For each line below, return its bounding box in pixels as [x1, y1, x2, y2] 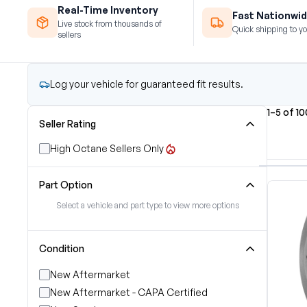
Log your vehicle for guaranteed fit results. [50, 78, 243, 90]
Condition [39, 243, 84, 254]
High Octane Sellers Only [50, 143, 164, 154]
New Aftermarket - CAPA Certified [50, 286, 208, 298]
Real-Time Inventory [58, 4, 158, 16]
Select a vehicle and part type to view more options [56, 200, 239, 210]
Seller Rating [39, 118, 96, 130]
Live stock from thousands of [58, 19, 162, 29]
